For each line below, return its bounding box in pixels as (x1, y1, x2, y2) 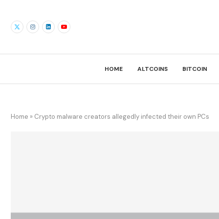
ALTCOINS (137, 65, 168, 73)
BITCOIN (182, 65, 207, 73)
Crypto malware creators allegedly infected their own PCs (34, 112, 209, 121)
